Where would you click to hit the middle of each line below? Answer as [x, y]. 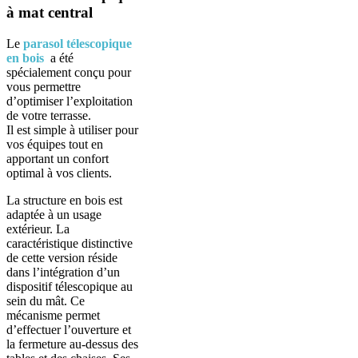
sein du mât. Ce [46, 300]
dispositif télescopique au [70, 286]
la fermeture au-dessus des [72, 344]
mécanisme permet [53, 315]
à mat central [50, 13]
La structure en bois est [64, 200]
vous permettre [44, 86]
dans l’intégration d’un [63, 272]
